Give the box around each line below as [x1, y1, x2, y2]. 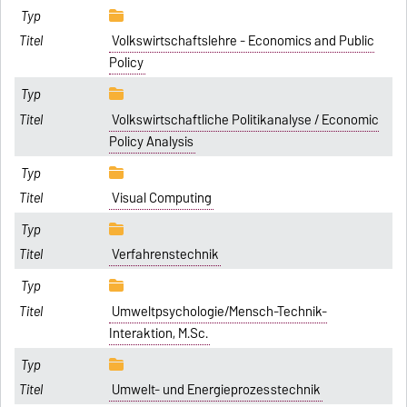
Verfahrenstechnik [111, 243, 219, 266]
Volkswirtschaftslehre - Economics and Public [111, 30, 374, 53]
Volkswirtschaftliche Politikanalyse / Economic [111, 108, 379, 131]
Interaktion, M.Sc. [109, 322, 209, 344]
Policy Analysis [109, 130, 194, 153]
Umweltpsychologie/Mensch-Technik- [111, 300, 327, 323]
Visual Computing [111, 186, 212, 209]
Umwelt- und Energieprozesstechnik [111, 379, 321, 402]
